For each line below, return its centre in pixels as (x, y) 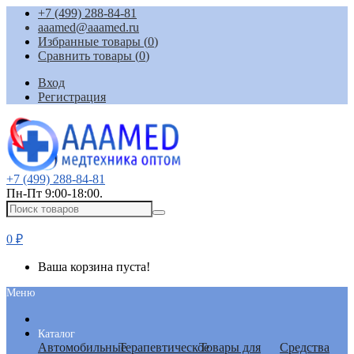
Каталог (56, 334)
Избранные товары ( (93, 41)
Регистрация (72, 97)
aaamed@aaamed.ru (88, 27)
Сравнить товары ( (88, 56)
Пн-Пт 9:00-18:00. (55, 193)
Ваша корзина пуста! (94, 267)
